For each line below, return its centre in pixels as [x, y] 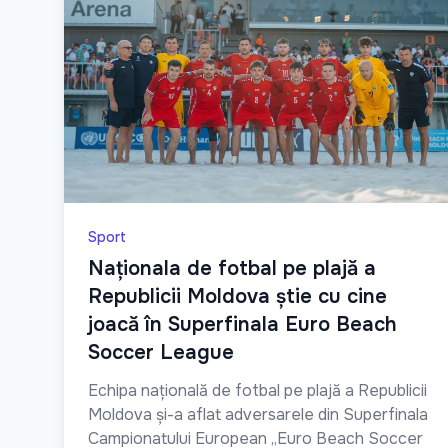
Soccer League [161, 353]
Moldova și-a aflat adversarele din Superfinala [258, 415]
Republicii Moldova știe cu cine [237, 297]
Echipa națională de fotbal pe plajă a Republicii [257, 391]
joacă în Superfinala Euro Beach [242, 325]
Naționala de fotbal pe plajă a [232, 269]
